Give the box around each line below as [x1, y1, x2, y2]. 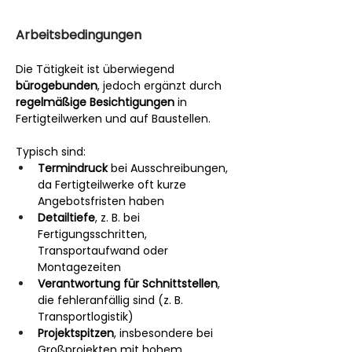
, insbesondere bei [114, 324, 216, 341]
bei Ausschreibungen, [108, 159, 231, 176]
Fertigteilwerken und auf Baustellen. [16, 110, 211, 126]
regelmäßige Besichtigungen [16, 93, 174, 110]
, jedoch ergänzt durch [97, 77, 225, 93]
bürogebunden [16, 77, 97, 93]
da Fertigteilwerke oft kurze [38, 176, 189, 192]
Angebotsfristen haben [38, 192, 164, 209]
